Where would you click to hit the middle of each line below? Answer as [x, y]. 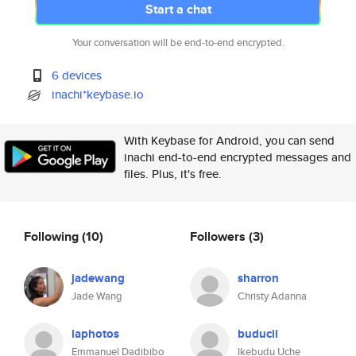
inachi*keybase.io [98, 94]
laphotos [95, 334]
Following [53, 236]
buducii [258, 334]
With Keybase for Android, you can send [229, 140]
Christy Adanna [272, 296]
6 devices [77, 75]
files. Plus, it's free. [173, 174]
